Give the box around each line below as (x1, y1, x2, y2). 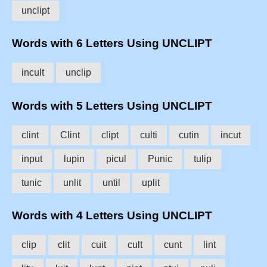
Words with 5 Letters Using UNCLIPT (12, 99, 212, 112)
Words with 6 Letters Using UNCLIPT (12, 37, 212, 50)
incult (21, 67, 44, 78)
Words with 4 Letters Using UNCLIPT (12, 209, 212, 222)
